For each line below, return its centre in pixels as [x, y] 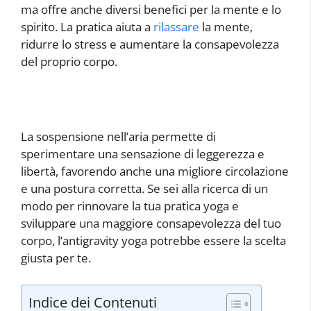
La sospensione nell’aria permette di [118, 137]
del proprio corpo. [69, 61]
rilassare [176, 26]
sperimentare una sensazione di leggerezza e [143, 154]
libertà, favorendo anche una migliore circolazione [155, 171]
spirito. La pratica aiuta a [87, 26]
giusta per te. [56, 258]
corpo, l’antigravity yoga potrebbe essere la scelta [153, 241]
